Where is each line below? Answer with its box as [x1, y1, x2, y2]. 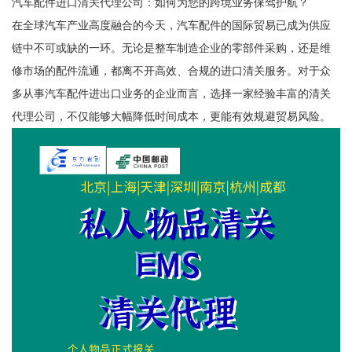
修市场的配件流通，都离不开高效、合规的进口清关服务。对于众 [11, 64, 331, 78]
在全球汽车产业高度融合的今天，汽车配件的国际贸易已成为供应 [11, 19, 331, 32]
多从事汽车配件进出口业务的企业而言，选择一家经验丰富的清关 [11, 87, 331, 101]
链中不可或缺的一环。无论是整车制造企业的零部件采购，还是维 [11, 42, 331, 55]
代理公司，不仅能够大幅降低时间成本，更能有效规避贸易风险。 [11, 110, 331, 123]
